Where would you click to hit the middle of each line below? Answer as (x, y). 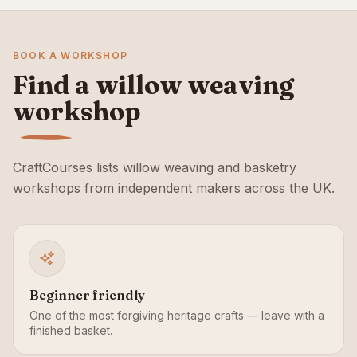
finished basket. (71, 330)
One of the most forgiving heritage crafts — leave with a (177, 315)
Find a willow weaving (153, 85)
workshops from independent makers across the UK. (174, 188)
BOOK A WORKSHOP (70, 55)
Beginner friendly (87, 295)
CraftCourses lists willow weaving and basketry (155, 167)
